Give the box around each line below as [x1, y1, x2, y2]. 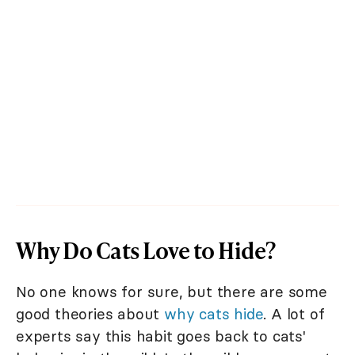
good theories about [16, 303, 165, 323]
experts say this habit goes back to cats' [16, 326, 306, 345]
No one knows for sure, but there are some [16, 281, 327, 301]
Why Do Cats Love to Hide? [16, 234, 276, 265]
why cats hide [164, 303, 264, 323]
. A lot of [263, 303, 325, 323]
